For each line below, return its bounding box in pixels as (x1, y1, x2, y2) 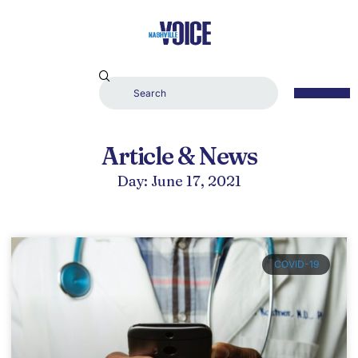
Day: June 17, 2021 (117, 172, 241, 190)
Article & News (101, 141, 257, 171)
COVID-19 (273, 258, 319, 271)
